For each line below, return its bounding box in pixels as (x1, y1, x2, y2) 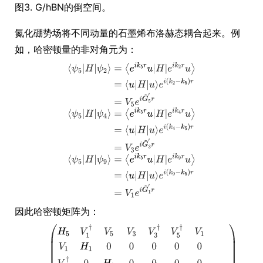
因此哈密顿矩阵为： (15, 205, 99, 218)
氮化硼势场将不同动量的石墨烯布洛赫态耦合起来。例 (15, 26, 240, 39)
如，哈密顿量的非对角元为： (15, 43, 137, 55)
